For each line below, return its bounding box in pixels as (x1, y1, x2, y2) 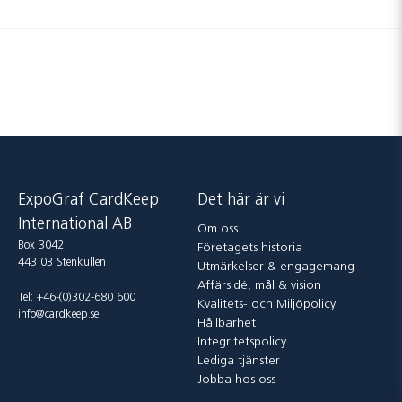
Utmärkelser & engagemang (197, 260, 354, 275)
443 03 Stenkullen (18, 257, 106, 269)
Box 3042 (18, 240, 64, 252)
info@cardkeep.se (18, 309, 99, 321)
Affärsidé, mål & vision (197, 279, 321, 293)
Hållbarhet (197, 317, 256, 331)
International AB (18, 216, 132, 234)
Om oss (197, 223, 238, 237)
